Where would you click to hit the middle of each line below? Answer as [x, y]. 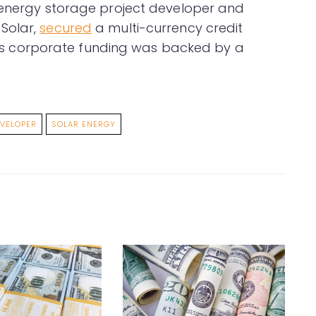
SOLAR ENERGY [84, 124]
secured [66, 28]
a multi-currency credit [168, 28]
